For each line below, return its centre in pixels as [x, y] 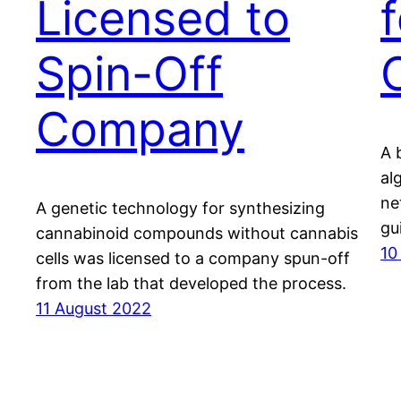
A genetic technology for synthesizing [180, 208]
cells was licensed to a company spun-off [193, 258]
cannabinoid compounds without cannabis [197, 233]
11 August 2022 [94, 308]
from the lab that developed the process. [191, 283]
